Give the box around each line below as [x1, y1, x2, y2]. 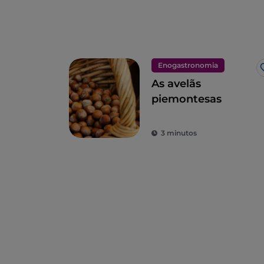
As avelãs [151, 77, 201, 91]
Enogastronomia [158, 61, 218, 70]
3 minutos [161, 128, 197, 138]
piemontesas [151, 93, 222, 106]
